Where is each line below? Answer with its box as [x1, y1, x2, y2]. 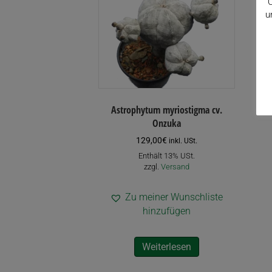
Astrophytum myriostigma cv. [110, 103, 222, 117]
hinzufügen [142, 205, 191, 217]
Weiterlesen [141, 241, 191, 253]
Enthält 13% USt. [138, 151, 195, 160]
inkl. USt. [168, 136, 197, 145]
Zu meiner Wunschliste [125, 191, 223, 203]
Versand [160, 161, 189, 171]
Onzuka [152, 116, 181, 130]
